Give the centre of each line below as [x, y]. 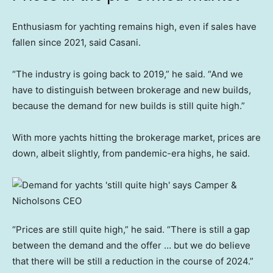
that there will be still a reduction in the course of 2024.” [133, 261]
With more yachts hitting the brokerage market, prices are [136, 138]
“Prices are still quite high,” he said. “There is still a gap [131, 230]
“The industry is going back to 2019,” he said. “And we [128, 74]
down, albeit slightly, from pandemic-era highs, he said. [131, 154]
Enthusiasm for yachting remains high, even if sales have [134, 27]
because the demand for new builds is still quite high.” [129, 106]
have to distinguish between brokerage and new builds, [132, 90]
